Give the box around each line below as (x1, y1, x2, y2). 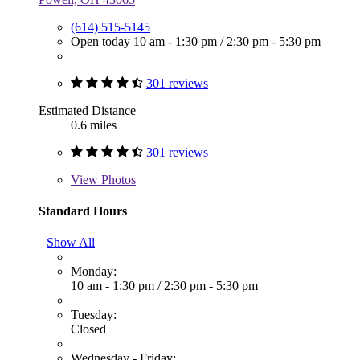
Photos (98, 172, 136, 186)
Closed (71, 322, 106, 337)
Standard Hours (39, 203, 127, 218)
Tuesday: (71, 308, 117, 322)
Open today (71, 34, 133, 48)
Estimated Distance (39, 103, 136, 117)
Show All (47, 235, 95, 250)
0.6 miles (71, 117, 117, 132)
